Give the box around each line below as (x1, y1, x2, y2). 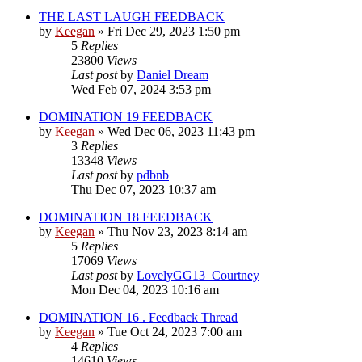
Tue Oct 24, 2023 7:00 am (107, 324, 242, 339)
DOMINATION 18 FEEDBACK (39, 209, 213, 224)
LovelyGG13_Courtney (137, 267, 259, 282)
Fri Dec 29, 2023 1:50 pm (107, 23, 240, 38)
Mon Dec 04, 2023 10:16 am (71, 282, 219, 297)
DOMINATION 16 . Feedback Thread (39, 309, 238, 324)
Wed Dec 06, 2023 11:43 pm (107, 124, 255, 138)
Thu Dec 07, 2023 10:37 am (71, 182, 216, 196)
